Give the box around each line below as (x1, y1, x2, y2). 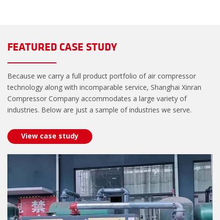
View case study (21, 131, 79, 140)
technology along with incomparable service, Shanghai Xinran (7, 82, 201, 92)
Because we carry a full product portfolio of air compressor (7, 71, 196, 81)
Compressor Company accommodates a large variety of (7, 93, 187, 103)
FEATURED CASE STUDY (7, 40, 117, 54)
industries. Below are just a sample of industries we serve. (7, 105, 192, 114)
